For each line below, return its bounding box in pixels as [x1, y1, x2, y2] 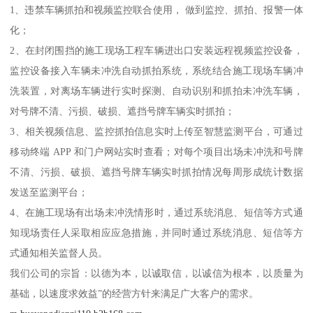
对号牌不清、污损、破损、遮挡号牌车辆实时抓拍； [10, 105, 235, 117]
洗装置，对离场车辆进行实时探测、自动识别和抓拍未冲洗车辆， [10, 85, 303, 96]
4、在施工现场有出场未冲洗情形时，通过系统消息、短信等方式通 [10, 206, 303, 218]
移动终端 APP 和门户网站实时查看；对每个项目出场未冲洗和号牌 [10, 145, 303, 157]
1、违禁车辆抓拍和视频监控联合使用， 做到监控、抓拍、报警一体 [10, 3, 303, 15]
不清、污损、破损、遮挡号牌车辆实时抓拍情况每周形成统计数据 [10, 166, 303, 177]
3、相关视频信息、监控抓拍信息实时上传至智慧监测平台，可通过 [10, 125, 303, 137]
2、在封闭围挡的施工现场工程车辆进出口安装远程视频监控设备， [10, 44, 303, 56]
